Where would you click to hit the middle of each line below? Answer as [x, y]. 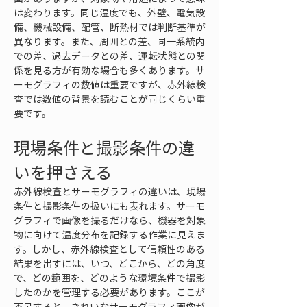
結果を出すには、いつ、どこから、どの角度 [109, 263]
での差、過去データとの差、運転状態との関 [110, 56]
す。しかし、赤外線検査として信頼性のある [109, 249]
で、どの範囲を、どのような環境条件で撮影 [109, 278]
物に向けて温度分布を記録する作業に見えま [110, 234]
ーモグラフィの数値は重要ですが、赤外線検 [110, 84]
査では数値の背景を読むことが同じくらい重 [110, 99]
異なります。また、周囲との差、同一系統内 [109, 41]
